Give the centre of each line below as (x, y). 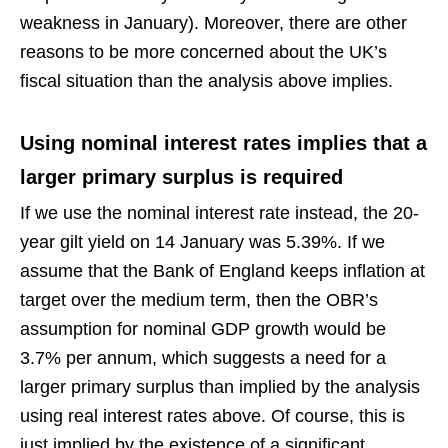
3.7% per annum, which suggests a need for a (203, 357)
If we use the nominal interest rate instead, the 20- (219, 212)
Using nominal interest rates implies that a (223, 142)
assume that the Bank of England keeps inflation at (222, 270)
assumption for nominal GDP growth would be (203, 328)
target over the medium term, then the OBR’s (199, 299)
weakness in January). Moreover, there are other (213, 22)
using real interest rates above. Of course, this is (212, 415)
